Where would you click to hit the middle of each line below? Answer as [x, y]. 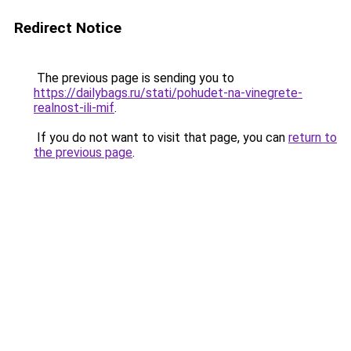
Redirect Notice [68, 28]
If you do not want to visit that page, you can [161, 138]
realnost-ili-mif [74, 108]
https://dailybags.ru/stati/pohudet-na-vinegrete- [168, 93]
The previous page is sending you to [134, 78]
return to [313, 138]
